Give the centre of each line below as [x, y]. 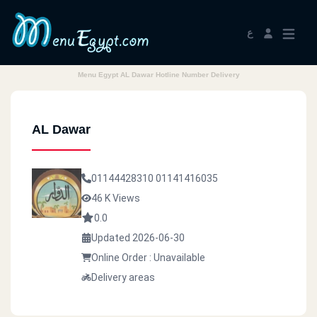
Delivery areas [123, 277]
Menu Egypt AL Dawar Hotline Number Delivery [158, 75]
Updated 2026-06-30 [138, 238]
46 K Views [116, 198]
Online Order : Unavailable [148, 258]
